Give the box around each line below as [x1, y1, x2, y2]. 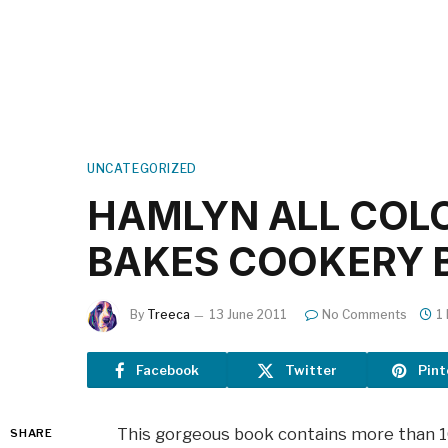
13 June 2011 [209, 307, 287, 323]
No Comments [322, 307, 407, 323]
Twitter [285, 361, 337, 378]
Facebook [136, 361, 199, 378]
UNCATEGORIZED [87, 161, 197, 176]
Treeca [147, 307, 190, 323]
